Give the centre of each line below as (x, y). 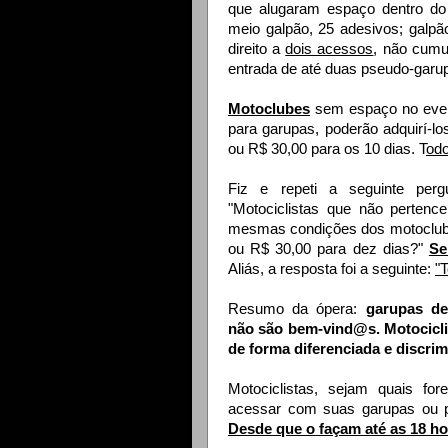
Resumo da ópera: (297, 309)
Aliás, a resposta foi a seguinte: (331, 269)
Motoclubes (269, 109)
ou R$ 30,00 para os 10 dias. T (327, 149)
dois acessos (329, 49)
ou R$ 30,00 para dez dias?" (328, 249)
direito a (257, 49)
